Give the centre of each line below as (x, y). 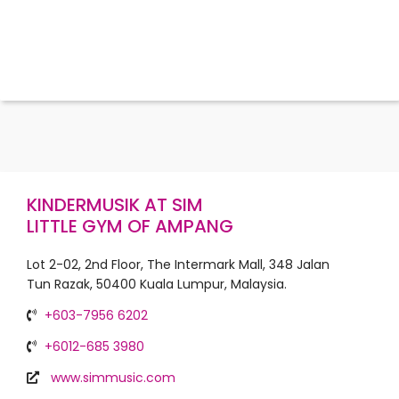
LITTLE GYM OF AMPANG (130, 226)
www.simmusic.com (113, 378)
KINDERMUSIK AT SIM (115, 205)
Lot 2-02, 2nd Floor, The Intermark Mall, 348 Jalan (178, 265)
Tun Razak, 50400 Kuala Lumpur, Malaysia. (157, 284)
